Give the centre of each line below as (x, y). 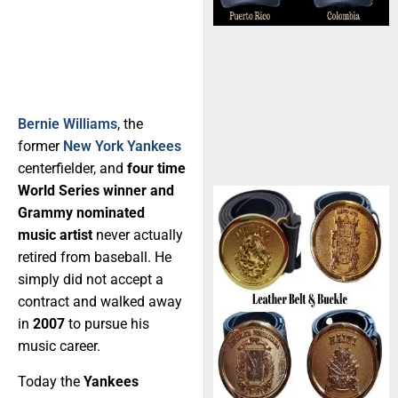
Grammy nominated (81, 213)
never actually (139, 235)
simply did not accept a (91, 280)
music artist (57, 235)
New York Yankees (122, 147)
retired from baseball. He (95, 258)
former (40, 147)
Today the (51, 381)
